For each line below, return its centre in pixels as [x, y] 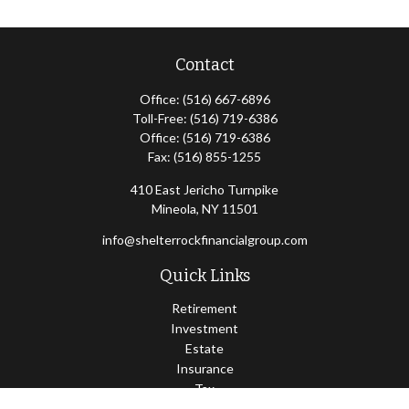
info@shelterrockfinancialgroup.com [204, 240]
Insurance [204, 368]
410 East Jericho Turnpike [204, 189]
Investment [204, 328]
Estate [204, 348]
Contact [204, 65]
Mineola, [175, 209]
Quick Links [204, 276]
